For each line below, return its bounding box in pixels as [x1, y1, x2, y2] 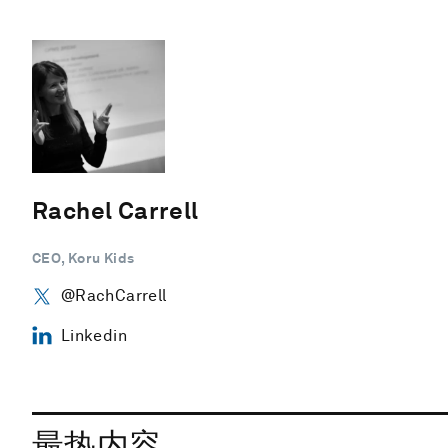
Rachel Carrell [32, 195, 199, 225]
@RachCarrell [60, 285, 167, 305]
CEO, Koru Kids [32, 249, 135, 266]
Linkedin [60, 325, 127, 345]
